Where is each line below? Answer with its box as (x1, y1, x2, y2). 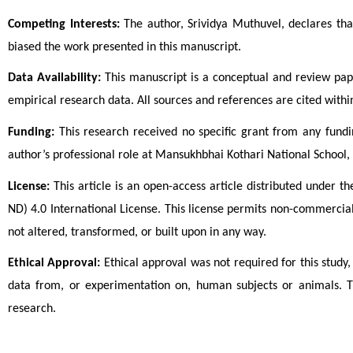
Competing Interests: (8, 17, 120, 31)
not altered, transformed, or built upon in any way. (8, 225, 266, 239)
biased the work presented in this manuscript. (8, 40, 241, 54)
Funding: (8, 125, 54, 139)
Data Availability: (8, 72, 101, 85)
